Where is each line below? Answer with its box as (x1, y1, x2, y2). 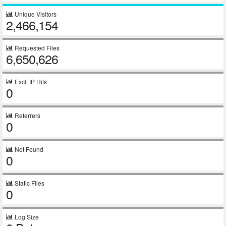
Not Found (13, 145, 43, 153)
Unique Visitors (13, 10, 56, 18)
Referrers (13, 111, 40, 120)
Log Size (13, 212, 39, 221)
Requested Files (13, 43, 60, 52)
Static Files (13, 179, 44, 187)
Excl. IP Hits (13, 77, 47, 86)
